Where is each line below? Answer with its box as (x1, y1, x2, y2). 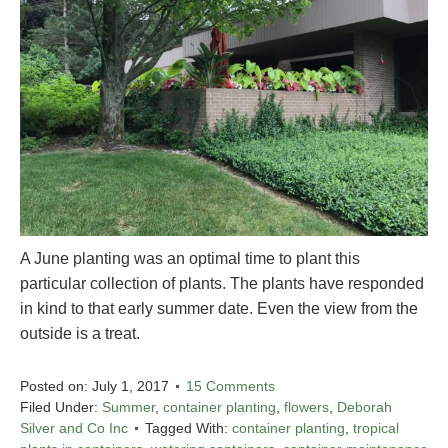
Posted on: (20, 377, 92, 394)
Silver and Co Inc (20, 419, 128, 436)
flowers (284, 398, 329, 415)
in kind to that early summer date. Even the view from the (20, 299, 418, 317)
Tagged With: (145, 419, 232, 436)
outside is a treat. (20, 324, 140, 342)
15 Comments (186, 377, 275, 394)
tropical (353, 419, 399, 436)
